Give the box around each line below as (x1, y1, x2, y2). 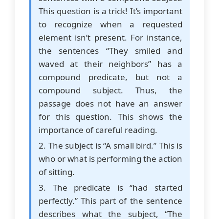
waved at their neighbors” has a (39, 58, 182, 69)
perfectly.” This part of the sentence (39, 195, 182, 206)
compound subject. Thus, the (39, 84, 182, 96)
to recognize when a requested (39, 18, 182, 30)
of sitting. (39, 166, 75, 177)
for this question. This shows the (39, 110, 182, 122)
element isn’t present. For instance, (39, 31, 182, 43)
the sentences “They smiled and (39, 44, 182, 56)
